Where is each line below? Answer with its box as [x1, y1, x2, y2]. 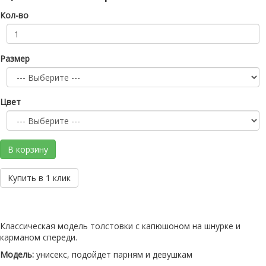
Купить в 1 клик [8, 172, 71, 183]
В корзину [8, 144, 48, 155]
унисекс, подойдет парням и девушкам [34, 249, 192, 260]
